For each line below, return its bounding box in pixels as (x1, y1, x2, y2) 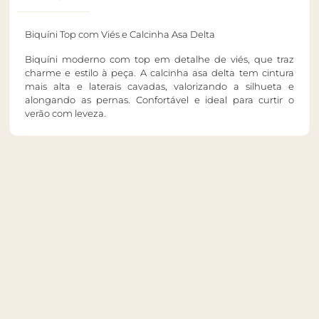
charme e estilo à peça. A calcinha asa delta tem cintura (25, 66, 294, 78)
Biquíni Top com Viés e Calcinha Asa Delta (25, 28, 215, 40)
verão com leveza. (25, 107, 106, 119)
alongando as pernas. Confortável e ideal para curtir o (25, 93, 294, 105)
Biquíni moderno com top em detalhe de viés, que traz (25, 53, 294, 65)
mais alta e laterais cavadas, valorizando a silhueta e (25, 80, 294, 92)
